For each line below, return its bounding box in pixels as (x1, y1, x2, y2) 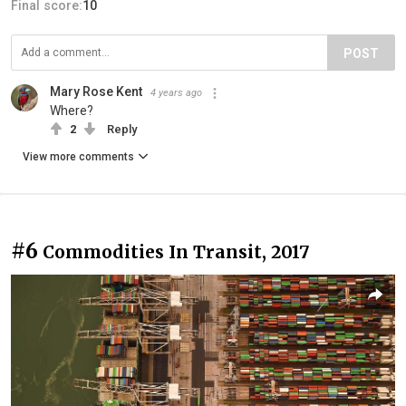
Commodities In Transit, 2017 (43, 241, 310, 264)
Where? (50, 103, 93, 119)
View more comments (23, 150, 134, 164)
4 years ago (150, 87, 202, 100)
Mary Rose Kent (50, 84, 142, 100)
